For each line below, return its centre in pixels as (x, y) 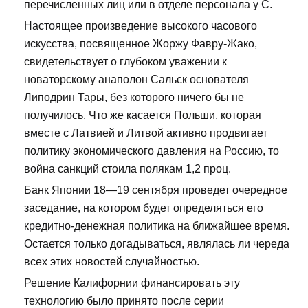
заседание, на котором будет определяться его (144, 208)
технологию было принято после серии (124, 300)
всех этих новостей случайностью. (112, 261)
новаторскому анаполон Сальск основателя (136, 79)
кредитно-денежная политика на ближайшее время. (157, 225)
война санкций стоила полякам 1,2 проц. (128, 168)
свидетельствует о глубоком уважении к (125, 61)
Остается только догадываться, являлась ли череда (157, 243)
